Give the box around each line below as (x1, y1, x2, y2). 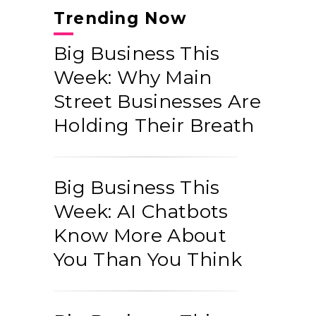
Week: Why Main (54, 66, 212, 90)
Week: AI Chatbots (54, 200, 229, 224)
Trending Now (54, 8, 187, 29)
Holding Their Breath (54, 114, 255, 138)
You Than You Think (54, 248, 242, 272)
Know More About (54, 224, 226, 248)
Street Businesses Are (54, 90, 261, 114)
